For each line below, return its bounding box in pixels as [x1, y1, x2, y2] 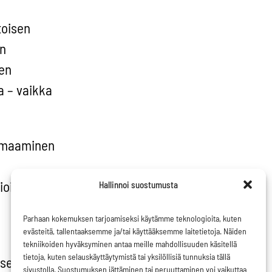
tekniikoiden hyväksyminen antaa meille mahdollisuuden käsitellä [23, 239, 237, 249]
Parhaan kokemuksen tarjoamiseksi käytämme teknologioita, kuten [23, 213, 242, 223]
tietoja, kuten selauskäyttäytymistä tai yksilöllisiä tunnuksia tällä [23, 251, 230, 262]
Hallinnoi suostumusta [98, 179, 178, 190]
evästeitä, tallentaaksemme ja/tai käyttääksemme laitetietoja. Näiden [23, 226, 246, 236]
